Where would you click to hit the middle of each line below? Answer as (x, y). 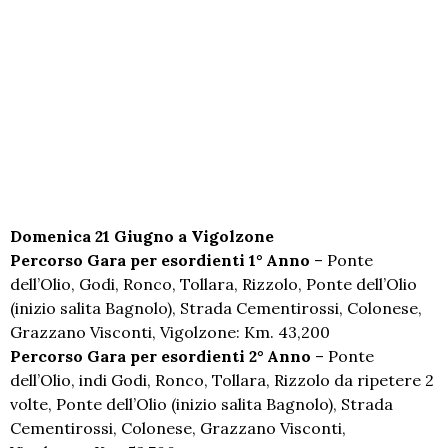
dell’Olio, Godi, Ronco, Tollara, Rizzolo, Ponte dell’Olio (213, 284)
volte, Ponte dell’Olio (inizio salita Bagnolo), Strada (201, 404)
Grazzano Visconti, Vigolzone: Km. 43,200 (170, 332)
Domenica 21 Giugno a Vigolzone (142, 236)
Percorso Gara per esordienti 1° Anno (160, 260)
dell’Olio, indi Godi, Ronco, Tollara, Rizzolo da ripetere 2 (222, 380)
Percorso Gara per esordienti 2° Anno (160, 356)
